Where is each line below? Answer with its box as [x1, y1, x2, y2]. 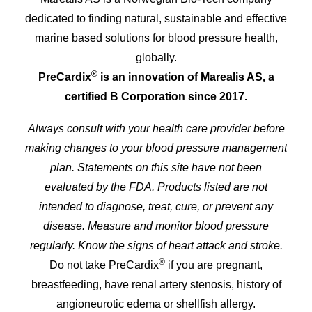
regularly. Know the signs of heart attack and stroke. [29, 240, 283, 251]
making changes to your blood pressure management [25, 142, 287, 154]
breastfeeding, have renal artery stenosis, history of [31, 279, 281, 290]
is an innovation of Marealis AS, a [97, 71, 274, 83]
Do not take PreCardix [49, 259, 159, 271]
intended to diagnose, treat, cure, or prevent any [39, 201, 273, 212]
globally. [135, 52, 177, 63]
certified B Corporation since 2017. [65, 91, 247, 102]
